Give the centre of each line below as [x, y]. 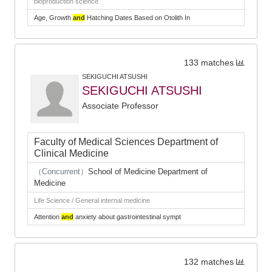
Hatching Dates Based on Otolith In [138, 18]
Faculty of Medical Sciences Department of [126, 142]
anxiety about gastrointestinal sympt [127, 217]
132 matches [209, 262]
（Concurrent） [61, 172]
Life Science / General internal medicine [92, 200]
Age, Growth [53, 18]
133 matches [209, 63]
